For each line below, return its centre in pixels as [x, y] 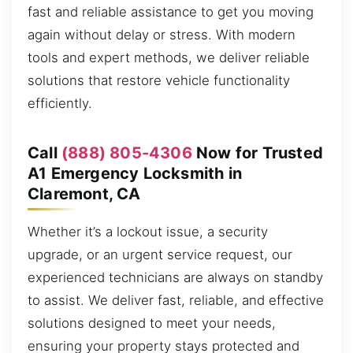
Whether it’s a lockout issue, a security [148, 232]
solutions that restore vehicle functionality [159, 81]
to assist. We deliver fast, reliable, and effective [176, 301]
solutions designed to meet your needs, [152, 323]
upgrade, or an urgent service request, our [160, 255]
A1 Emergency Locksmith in [135, 174]
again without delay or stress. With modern [162, 35]
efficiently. [60, 104]
